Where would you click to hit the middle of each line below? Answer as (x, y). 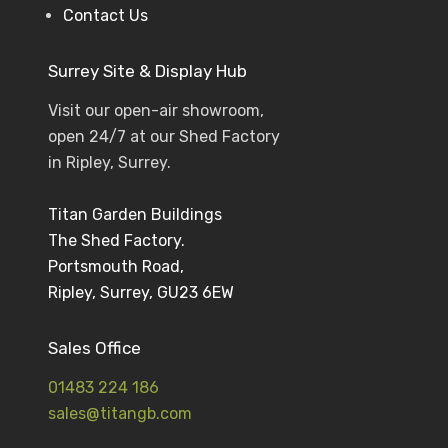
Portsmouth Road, (115, 266)
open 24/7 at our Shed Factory (163, 136)
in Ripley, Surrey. (109, 162)
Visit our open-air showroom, (155, 110)
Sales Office (94, 348)
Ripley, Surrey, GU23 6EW (140, 292)
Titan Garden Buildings (134, 214)
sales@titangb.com (119, 413)
